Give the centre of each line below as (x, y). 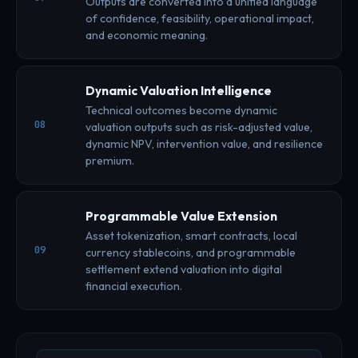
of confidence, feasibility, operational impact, (200, 18)
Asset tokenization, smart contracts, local (191, 235)
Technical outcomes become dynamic (181, 110)
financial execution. (134, 286)
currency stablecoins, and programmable (191, 252)
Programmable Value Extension (181, 216)
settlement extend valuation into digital (184, 269)
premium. (110, 160)
